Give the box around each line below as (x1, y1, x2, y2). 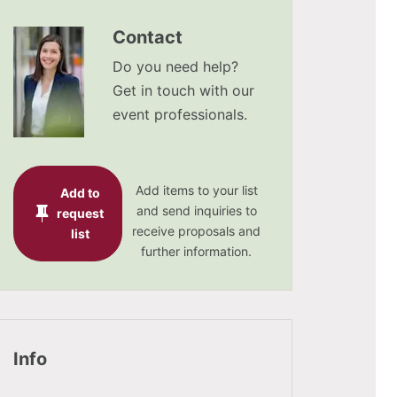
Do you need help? (113, 58, 238, 75)
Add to (60, 185, 100, 201)
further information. (141, 243, 252, 259)
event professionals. (113, 105, 247, 123)
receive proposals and (132, 222, 261, 238)
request (57, 206, 104, 222)
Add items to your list (135, 182, 258, 198)
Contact (113, 27, 183, 48)
